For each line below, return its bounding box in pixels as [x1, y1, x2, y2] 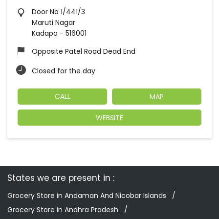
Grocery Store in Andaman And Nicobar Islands [7, 191, 166, 201]
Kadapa [32, 28, 58, 38]
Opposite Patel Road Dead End [32, 46, 135, 56]
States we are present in [7, 172, 110, 184]
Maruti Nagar [32, 17, 75, 27]
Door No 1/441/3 [32, 6, 85, 17]
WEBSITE [96, 113, 123, 123]
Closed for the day [32, 66, 95, 76]
